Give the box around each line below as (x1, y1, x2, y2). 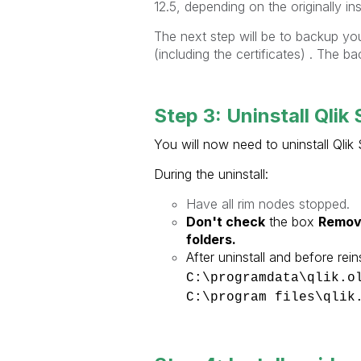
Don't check (185, 213, 265, 230)
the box (264, 213, 318, 230)
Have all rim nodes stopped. (185, 195, 350, 212)
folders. (185, 230, 236, 247)
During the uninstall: (153, 165, 268, 182)
